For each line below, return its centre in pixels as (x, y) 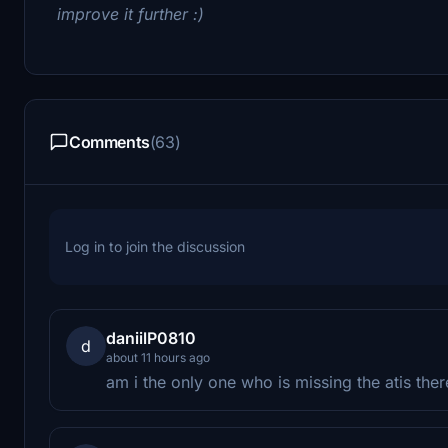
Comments (109, 141)
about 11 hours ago (158, 357)
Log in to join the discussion (155, 246)
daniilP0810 (151, 337)
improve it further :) (130, 13)
